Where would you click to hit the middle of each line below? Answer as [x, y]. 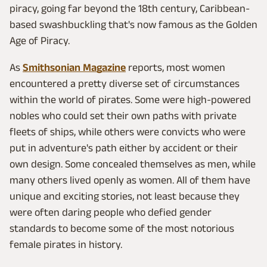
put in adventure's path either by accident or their [124, 148]
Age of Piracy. [41, 41]
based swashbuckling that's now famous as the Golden [133, 25]
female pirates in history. [66, 245]
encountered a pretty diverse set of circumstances [125, 84]
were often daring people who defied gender [111, 212]
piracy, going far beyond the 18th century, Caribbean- [130, 9]
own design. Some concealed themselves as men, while [133, 164]
